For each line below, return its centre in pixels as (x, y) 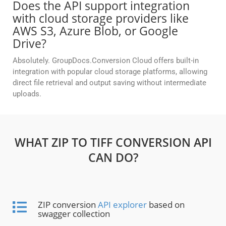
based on (166, 205)
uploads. (27, 94)
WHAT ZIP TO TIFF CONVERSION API (113, 143)
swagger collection (74, 214)
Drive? (30, 44)
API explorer (122, 205)
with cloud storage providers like (101, 18)
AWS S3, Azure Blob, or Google (95, 31)
